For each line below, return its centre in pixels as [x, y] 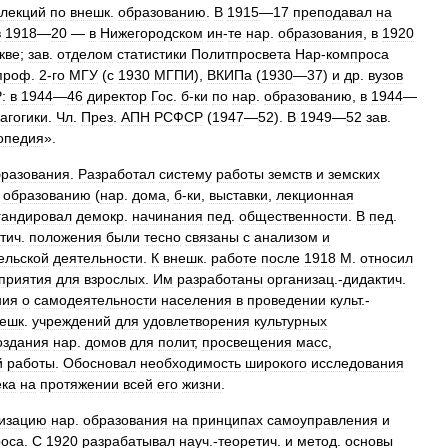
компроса [357, 54]
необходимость [190, 363]
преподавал [332, 12]
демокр [100, 216]
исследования [357, 363]
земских [354, 174]
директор [117, 96]
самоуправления [322, 420]
